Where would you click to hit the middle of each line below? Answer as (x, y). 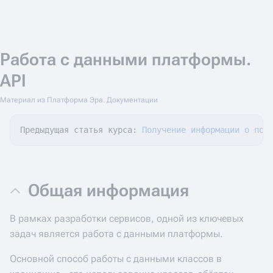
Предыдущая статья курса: (81, 130)
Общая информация (108, 190)
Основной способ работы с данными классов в (116, 259)
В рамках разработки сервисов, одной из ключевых (127, 218)
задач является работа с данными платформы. (116, 234)
